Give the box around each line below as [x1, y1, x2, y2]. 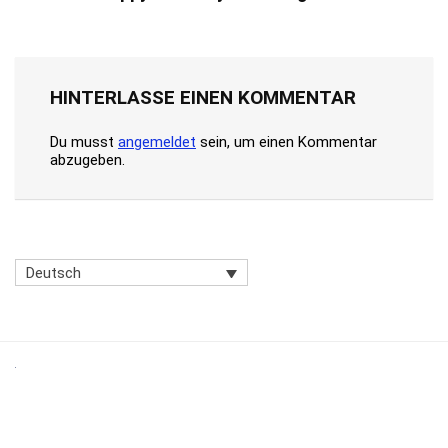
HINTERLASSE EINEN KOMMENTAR [50, 85, 356, 109]
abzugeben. [50, 150, 125, 169]
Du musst [50, 132, 118, 151]
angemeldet [118, 132, 196, 151]
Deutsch [26, 263, 81, 282]
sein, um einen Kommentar [196, 132, 377, 151]
